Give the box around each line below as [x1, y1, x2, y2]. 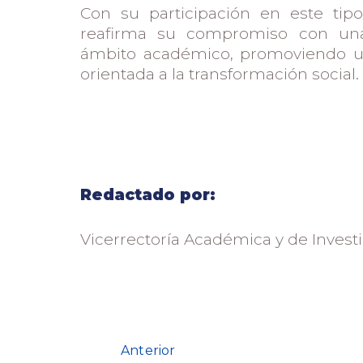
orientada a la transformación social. [80, 64, 359, 83]
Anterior [121, 342, 176, 358]
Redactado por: [80, 185, 216, 204]
